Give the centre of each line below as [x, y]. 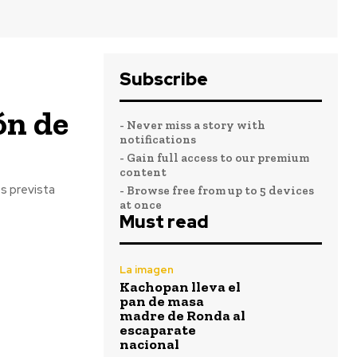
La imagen [147, 270]
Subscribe [164, 79]
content [143, 172]
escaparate [158, 330]
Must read [164, 222]
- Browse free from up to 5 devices [217, 190]
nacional [149, 344]
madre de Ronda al [182, 316]
